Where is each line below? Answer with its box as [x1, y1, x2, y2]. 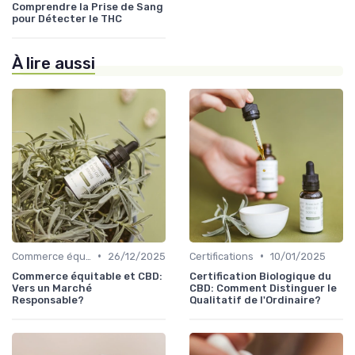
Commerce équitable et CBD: [12, 269, 162, 282]
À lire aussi [12, 53, 95, 73]
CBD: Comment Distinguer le [189, 281, 337, 294]
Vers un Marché [12, 281, 92, 294]
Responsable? [12, 293, 84, 306]
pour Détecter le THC [12, 12, 122, 25]
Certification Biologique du [189, 269, 331, 282]
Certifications [189, 250, 254, 262]
